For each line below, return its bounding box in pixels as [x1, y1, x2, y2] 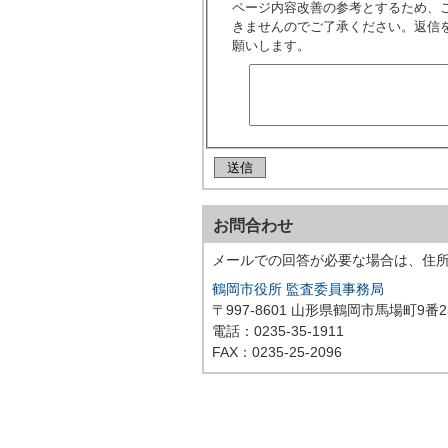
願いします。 [232, 37, 310, 53]
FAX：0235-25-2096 [212, 343, 342, 360]
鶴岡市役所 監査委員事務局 [212, 280, 384, 297]
